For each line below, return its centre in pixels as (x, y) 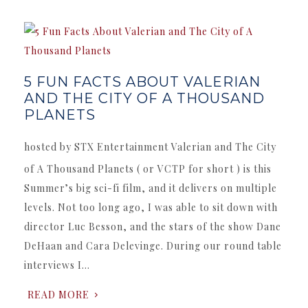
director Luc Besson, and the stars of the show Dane (153, 226)
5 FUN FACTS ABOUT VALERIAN (142, 81)
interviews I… (57, 265)
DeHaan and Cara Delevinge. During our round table (153, 245)
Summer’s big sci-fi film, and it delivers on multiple (151, 188)
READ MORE (58, 294)
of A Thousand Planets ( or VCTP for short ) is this (148, 168)
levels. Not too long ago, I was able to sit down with (151, 207)
